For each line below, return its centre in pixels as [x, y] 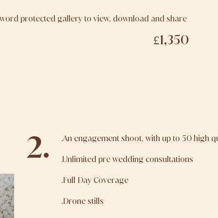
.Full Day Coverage [95, 180]
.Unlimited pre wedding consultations [127, 159]
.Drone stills [82, 201]
